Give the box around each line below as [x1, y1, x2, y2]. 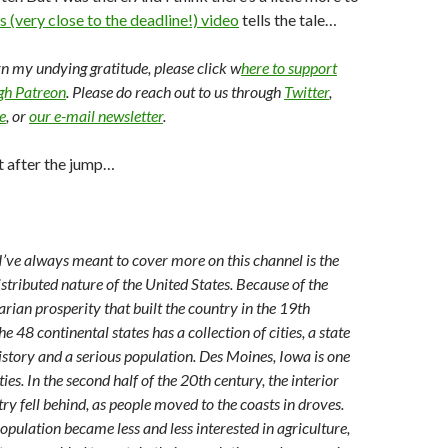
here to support [241, 58, 337, 77]
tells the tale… [239, 10, 337, 29]
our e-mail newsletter [29, 106, 163, 125]
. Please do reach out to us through [66, 82, 284, 101]
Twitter [284, 82, 329, 101]
